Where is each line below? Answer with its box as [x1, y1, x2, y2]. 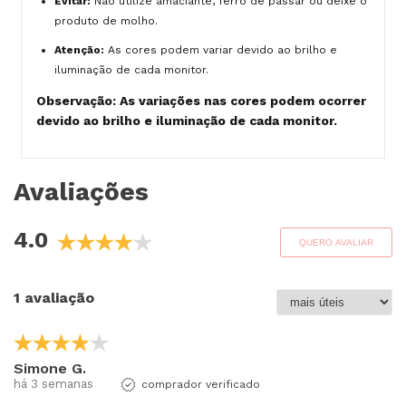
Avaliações [14, 176, 149, 207]
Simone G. [14, 359, 86, 377]
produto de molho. [54, 14, 158, 27]
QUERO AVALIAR [299, 237, 373, 247]
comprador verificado [141, 377, 260, 391]
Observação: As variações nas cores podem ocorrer [36, 92, 366, 108]
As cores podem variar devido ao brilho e [104, 43, 337, 56]
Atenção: [54, 43, 104, 56]
